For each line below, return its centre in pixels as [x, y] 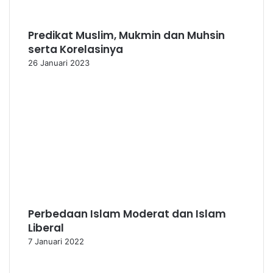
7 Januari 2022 [56, 241]
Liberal [46, 228]
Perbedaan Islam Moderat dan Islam [127, 214]
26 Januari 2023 [59, 63]
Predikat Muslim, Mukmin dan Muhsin [126, 35]
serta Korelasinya [76, 49]
